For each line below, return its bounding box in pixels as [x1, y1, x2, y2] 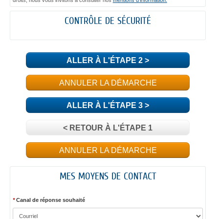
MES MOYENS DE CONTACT [59, 170, 156, 181]
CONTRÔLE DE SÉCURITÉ [65, 15, 151, 26]
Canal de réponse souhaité [14, 197, 85, 203]
